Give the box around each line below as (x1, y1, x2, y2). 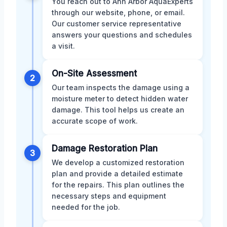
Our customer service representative (52, 19, 181, 28)
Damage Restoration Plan (52, 143, 158, 154)
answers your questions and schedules (52, 30, 192, 39)
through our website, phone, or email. (52, 8, 185, 17)
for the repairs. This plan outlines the (52, 180, 184, 189)
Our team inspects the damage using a (52, 83, 190, 92)
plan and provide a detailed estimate (52, 169, 183, 178)
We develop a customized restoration (52, 158, 184, 167)
